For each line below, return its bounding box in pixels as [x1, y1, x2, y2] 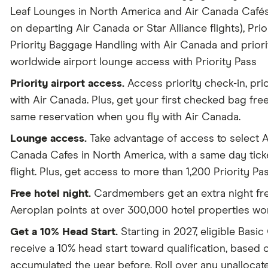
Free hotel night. [10, 188, 91, 199]
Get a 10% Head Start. [10, 227, 118, 237]
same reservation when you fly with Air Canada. [10, 112, 240, 123]
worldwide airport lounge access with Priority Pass [10, 57, 257, 68]
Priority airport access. [10, 78, 124, 89]
